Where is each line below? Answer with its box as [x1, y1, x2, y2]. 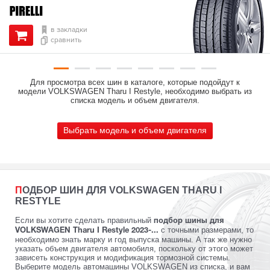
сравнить [51, 36, 81, 45]
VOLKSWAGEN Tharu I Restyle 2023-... [15, 227, 159, 234]
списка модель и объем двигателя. [71, 95, 199, 105]
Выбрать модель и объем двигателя [63, 125, 207, 135]
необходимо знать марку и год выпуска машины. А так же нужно [15, 234, 252, 244]
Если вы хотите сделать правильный [15, 215, 154, 225]
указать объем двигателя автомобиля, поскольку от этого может [15, 243, 253, 253]
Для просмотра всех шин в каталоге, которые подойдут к [30, 77, 240, 87]
